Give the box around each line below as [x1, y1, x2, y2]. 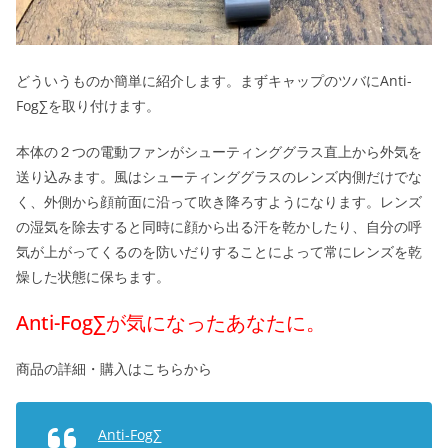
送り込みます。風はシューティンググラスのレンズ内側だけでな [16, 166, 422, 186]
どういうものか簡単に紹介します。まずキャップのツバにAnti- [16, 70, 412, 90]
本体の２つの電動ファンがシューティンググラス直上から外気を [16, 141, 422, 161]
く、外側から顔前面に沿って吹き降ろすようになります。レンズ [16, 191, 422, 211]
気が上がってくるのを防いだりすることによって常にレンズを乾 [16, 241, 422, 261]
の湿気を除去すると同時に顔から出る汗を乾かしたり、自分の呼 [16, 216, 422, 236]
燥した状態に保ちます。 [16, 266, 170, 286]
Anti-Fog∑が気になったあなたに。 [16, 308, 326, 336]
